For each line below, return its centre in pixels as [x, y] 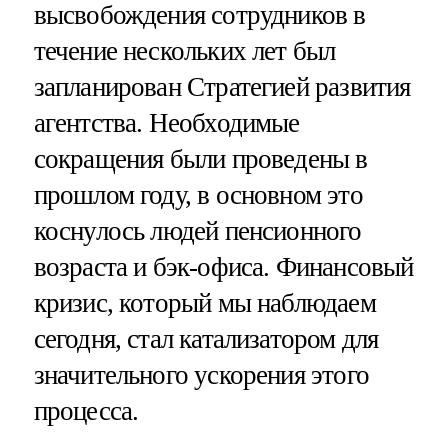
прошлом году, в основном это [198, 195]
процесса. [86, 411]
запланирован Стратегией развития [222, 87]
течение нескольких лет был [184, 51]
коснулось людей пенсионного [197, 231]
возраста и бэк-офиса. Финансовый [223, 267]
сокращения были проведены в [200, 159]
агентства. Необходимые [166, 123]
